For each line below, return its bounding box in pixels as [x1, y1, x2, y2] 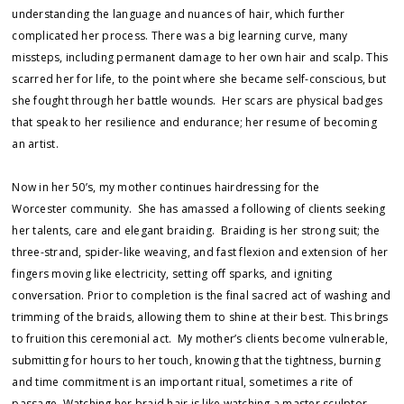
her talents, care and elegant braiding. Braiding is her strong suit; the [12, 223, 381, 238]
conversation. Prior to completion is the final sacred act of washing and [12, 288, 391, 303]
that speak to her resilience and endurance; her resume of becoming [12, 115, 377, 130]
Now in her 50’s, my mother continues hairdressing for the [12, 179, 320, 195]
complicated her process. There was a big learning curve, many [12, 28, 348, 43]
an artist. [12, 136, 59, 151]
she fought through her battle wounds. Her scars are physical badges [12, 93, 383, 108]
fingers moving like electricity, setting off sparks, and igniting [12, 266, 333, 281]
